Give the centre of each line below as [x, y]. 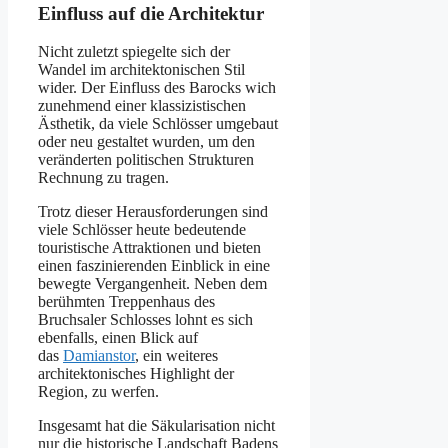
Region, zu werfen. [98, 392]
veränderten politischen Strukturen [146, 160]
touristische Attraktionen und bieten [149, 248]
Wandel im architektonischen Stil [141, 70]
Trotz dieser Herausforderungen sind [153, 212]
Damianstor [99, 356]
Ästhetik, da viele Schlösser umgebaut [158, 124]
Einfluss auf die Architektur [151, 13]
